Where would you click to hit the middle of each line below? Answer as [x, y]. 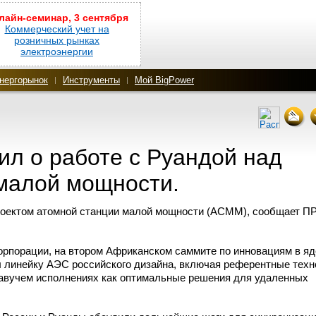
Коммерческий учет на [57, 29]
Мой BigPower [164, 80]
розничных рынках [57, 40]
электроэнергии [57, 51]
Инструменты [91, 80]
